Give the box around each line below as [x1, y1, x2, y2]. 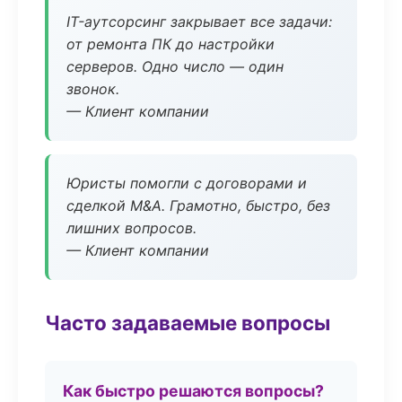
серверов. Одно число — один [66, 57, 284, 75]
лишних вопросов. [66, 219, 197, 237]
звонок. [66, 80, 119, 98]
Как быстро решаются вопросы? [63, 381, 324, 400]
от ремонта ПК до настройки [66, 35, 275, 53]
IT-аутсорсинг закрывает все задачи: [66, 13, 332, 31]
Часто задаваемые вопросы [45, 310, 330, 335]
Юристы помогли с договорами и [66, 174, 307, 192]
